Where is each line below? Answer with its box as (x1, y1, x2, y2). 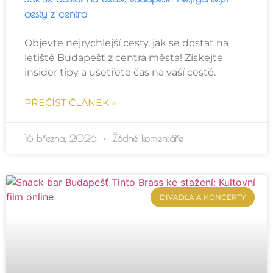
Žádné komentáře (109, 133, 183, 144)
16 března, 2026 (24, 133, 100, 144)
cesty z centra (24, 7, 87, 21)
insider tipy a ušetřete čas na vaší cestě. (24, 66, 216, 79)
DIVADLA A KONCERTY (159, 192, 246, 202)
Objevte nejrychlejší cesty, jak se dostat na (24, 37, 229, 49)
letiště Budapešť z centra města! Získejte (24, 52, 223, 64)
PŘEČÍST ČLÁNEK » (24, 97, 116, 109)
